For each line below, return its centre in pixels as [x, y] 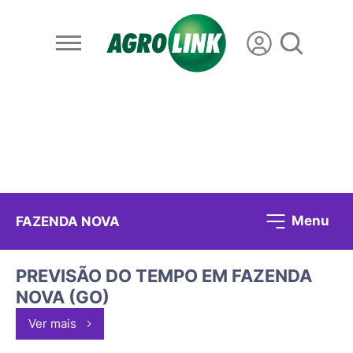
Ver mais [52, 324]
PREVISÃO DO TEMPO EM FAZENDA [164, 276]
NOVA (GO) [63, 297]
